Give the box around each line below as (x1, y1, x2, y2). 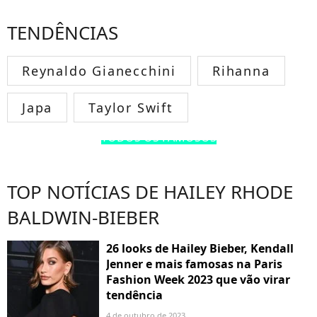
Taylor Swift (88, 98, 173, 116)
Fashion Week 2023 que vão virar (106, 271, 290, 287)
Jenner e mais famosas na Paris (106, 255, 282, 272)
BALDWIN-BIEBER (7, 204, 159, 230)
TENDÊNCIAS (7, 19, 118, 45)
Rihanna (212, 62, 270, 79)
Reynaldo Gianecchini (22, 62, 176, 79)
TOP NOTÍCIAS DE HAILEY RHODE (7, 178, 293, 204)
